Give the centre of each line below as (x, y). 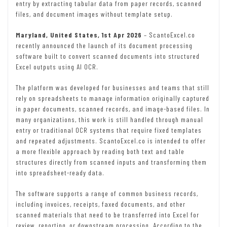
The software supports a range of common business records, (107, 194)
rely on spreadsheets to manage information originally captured (112, 98)
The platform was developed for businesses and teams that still (112, 88)
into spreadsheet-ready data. (60, 173)
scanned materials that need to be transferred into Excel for (107, 215)
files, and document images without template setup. (94, 14)
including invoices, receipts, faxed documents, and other (101, 204)
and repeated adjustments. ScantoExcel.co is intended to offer (111, 141)
